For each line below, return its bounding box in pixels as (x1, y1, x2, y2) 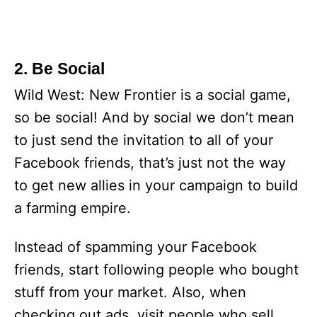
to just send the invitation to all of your (14, 132, 273, 149)
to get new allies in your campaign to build (14, 177, 298, 195)
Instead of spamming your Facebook (14, 238, 257, 256)
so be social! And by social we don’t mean (14, 109, 294, 127)
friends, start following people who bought (14, 261, 299, 279)
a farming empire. (14, 200, 131, 217)
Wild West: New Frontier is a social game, (14, 86, 291, 104)
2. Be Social (14, 59, 105, 79)
